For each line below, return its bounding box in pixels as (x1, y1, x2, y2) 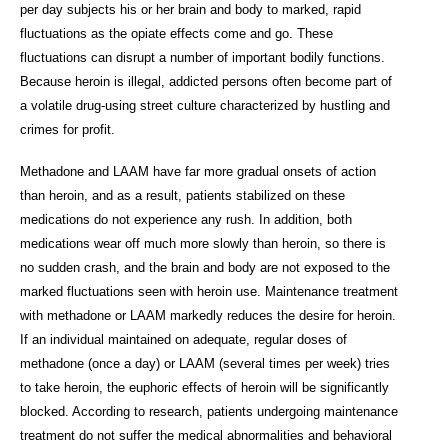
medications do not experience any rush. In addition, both (20, 211, 352, 227)
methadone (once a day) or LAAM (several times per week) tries (20, 355, 390, 371)
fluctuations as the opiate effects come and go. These (20, 25, 333, 41)
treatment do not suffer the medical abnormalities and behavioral (20, 427, 392, 443)
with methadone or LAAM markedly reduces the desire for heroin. (20, 307, 396, 323)
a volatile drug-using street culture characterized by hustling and (20, 97, 390, 113)
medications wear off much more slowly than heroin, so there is (20, 235, 386, 251)
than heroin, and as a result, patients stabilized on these (20, 187, 345, 203)
